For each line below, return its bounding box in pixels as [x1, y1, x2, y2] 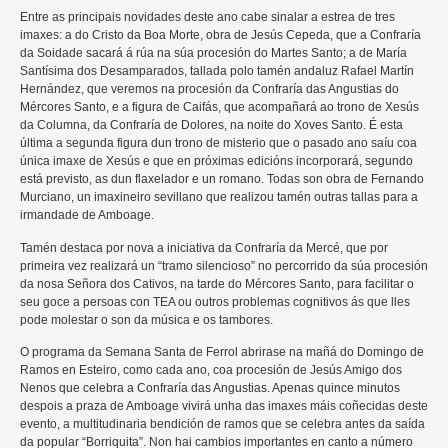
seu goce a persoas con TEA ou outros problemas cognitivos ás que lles [20, 294, 410, 309]
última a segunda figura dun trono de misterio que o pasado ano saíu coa [20, 136, 417, 151]
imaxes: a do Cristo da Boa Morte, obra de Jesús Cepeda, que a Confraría [20, 28, 421, 43]
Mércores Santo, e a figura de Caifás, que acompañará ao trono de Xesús [20, 100, 419, 115]
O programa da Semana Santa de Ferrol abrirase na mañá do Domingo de [20, 344, 424, 359]
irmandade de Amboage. [20, 208, 154, 223]
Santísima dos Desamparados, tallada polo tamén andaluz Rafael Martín [20, 64, 414, 79]
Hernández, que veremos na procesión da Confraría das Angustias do [20, 82, 399, 97]
